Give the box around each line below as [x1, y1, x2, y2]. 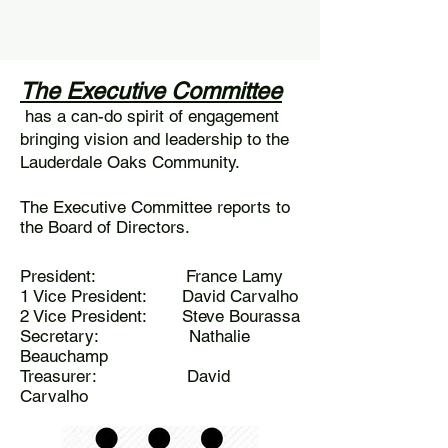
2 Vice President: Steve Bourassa [20, 306, 300, 326]
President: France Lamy [20, 266, 283, 286]
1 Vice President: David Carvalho [20, 286, 298, 306]
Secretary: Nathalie [20, 326, 250, 346]
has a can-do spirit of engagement [25, 106, 279, 126]
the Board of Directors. [20, 217, 190, 237]
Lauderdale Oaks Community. [20, 152, 240, 172]
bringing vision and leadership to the [20, 129, 289, 149]
